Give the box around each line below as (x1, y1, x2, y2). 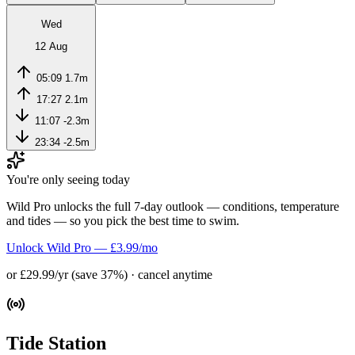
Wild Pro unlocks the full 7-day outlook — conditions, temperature (6, 200, 339, 214)
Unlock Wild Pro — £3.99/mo (6, 241, 158, 255)
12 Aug (35, 40, 67, 52)
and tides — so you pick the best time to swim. (6, 214, 239, 228)
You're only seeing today (6, 173, 130, 187)
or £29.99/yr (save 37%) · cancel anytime (6, 268, 212, 282)
